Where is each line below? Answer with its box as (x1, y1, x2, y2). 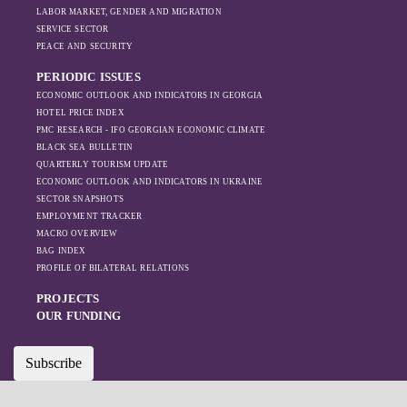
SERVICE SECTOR (36, 25, 109, 34)
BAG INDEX (36, 246, 86, 255)
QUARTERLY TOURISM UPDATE (36, 160, 169, 169)
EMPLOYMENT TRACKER (36, 212, 143, 221)
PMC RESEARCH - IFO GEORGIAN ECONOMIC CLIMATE (36, 125, 266, 134)
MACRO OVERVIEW (36, 229, 118, 238)
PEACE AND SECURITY (36, 42, 134, 51)
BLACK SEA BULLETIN (36, 143, 134, 152)
